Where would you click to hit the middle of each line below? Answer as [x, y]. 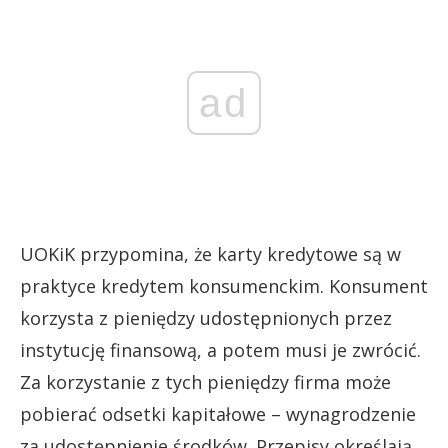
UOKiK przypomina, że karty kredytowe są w [210, 253]
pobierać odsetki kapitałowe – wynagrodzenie [218, 413]
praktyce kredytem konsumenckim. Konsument [224, 285]
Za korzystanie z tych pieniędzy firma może [205, 381]
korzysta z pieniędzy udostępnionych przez [206, 317]
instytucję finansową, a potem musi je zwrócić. [220, 349]
